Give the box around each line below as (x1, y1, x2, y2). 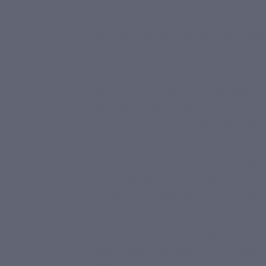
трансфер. (95, 16, 141, 28)
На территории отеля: (95, 102, 195, 113)
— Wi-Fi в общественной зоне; (95, 130, 232, 142)
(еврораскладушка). (95, 73, 185, 85)
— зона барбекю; (95, 144, 171, 156)
